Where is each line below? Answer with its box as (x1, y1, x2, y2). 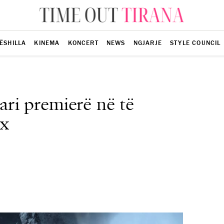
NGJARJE (133, 38, 162, 47)
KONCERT (67, 38, 98, 47)
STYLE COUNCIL (170, 38, 221, 47)
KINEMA (34, 38, 60, 47)
